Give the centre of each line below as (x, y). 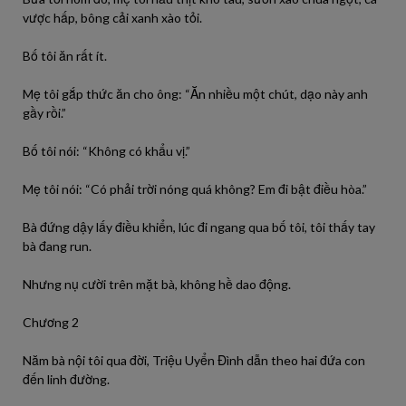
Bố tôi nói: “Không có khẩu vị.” (106, 151)
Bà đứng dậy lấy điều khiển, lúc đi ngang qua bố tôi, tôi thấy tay (199, 227)
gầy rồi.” (44, 113)
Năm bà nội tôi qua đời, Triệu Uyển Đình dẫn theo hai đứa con (194, 360)
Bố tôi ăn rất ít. (65, 56)
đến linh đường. (66, 379)
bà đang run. (57, 246)
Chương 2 (51, 322)
